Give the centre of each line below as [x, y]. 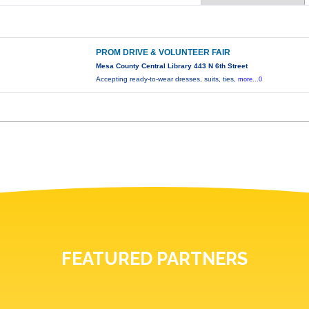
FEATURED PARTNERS [154, 259]
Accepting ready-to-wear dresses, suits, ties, [167, 79]
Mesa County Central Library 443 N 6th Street [172, 66]
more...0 [250, 80]
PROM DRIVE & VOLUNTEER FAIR [163, 53]
